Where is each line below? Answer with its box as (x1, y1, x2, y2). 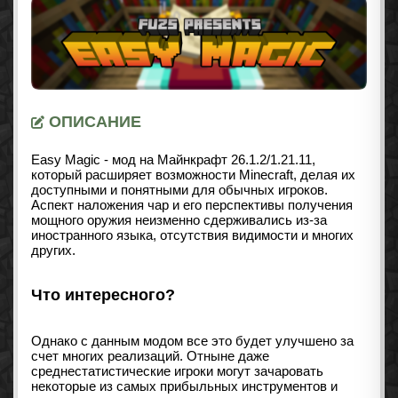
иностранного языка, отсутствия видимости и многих (31, 227, 354, 243)
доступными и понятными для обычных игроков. (31, 182, 328, 198)
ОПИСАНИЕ (44, 113, 141, 131)
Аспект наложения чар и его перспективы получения (31, 197, 353, 213)
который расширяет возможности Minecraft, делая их (31, 167, 355, 183)
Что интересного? (31, 286, 175, 305)
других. (31, 243, 76, 259)
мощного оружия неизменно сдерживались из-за (31, 212, 327, 228)
